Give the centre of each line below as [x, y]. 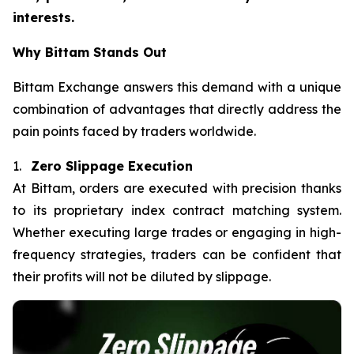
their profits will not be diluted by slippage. [142, 277]
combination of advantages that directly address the [177, 109]
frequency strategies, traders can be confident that [177, 254]
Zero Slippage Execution [112, 166]
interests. [43, 17]
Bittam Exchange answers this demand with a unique [177, 87]
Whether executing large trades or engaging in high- [177, 232]
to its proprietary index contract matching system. [177, 210]
